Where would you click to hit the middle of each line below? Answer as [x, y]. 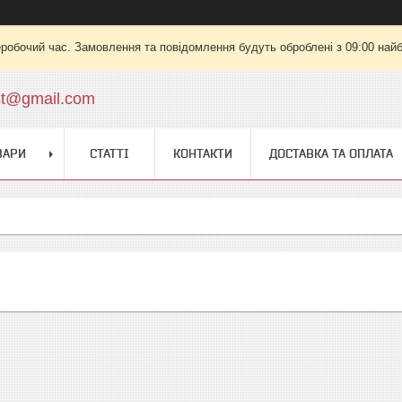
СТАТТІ [109, 153]
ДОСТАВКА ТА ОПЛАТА [331, 153]
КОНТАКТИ [203, 153]
